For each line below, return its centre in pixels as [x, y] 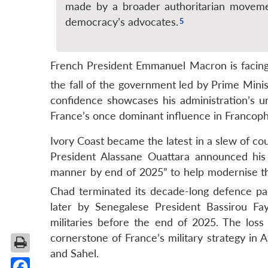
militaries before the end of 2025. [134, 223]
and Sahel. [74, 254]
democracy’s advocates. [122, 22]
